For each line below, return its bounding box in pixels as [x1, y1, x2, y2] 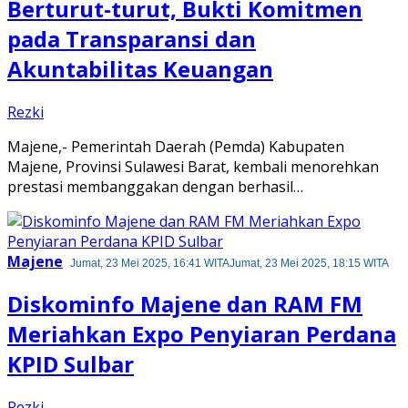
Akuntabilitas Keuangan [7, 53, 273, 84]
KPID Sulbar [7, 349, 134, 380]
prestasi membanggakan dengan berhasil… [7, 176, 303, 197]
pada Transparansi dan [7, 23, 256, 54]
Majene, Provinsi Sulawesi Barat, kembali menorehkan [7, 156, 379, 177]
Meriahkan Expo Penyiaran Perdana [7, 319, 396, 350]
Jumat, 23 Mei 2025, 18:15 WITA [229, 256, 389, 270]
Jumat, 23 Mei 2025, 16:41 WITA [70, 256, 229, 270]
